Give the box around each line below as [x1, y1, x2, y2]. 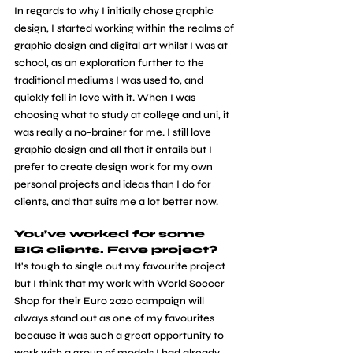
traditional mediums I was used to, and [14, 74, 206, 87]
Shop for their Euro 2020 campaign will [14, 295, 206, 308]
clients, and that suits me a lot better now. [14, 195, 218, 209]
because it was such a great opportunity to [14, 329, 226, 343]
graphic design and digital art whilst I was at [14, 39, 230, 53]
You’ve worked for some [14, 228, 208, 241]
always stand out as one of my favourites [14, 312, 217, 325]
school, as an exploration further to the [14, 57, 206, 70]
